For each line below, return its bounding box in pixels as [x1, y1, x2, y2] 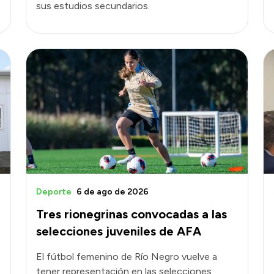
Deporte [36, 186, 72, 197]
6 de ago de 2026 [76, 186, 149, 197]
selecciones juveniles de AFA [36, 223, 201, 239]
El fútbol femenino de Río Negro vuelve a [36, 250, 217, 262]
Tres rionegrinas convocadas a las [36, 206, 227, 221]
